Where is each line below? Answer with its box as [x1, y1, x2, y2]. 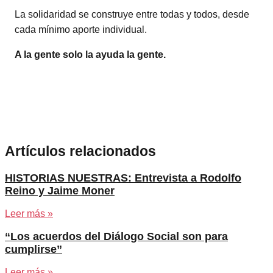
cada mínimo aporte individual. [15, 24, 147, 35]
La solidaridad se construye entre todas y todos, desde [15, 9, 249, 20]
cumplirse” [5, 243, 62, 256]
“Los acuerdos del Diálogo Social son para [5, 230, 228, 243]
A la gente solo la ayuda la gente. [15, 49, 166, 60]
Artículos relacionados [5, 143, 156, 160]
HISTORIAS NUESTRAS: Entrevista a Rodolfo [5, 172, 241, 185]
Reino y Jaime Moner [5, 185, 115, 197]
